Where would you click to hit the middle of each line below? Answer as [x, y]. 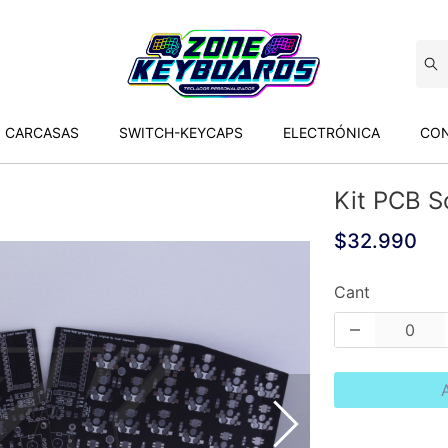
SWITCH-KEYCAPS [181, 132]
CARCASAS [42, 132]
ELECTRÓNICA [331, 132]
